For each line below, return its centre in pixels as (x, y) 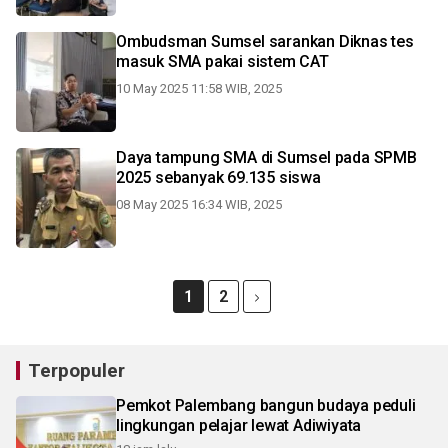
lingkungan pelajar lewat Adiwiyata (239, 425)
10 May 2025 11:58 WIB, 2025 (199, 88)
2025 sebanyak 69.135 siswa (218, 177)
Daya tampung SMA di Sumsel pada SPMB (266, 157)
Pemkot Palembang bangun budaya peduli (266, 405)
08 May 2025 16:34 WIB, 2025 (199, 204)
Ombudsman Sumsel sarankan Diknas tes (265, 41)
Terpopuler (76, 370)
